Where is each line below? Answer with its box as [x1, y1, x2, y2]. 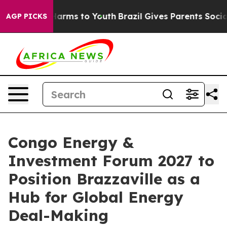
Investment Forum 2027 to [8, 151, 214, 170]
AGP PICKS [6, 12, 47, 21]
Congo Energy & [8, 133, 134, 152]
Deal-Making [8, 206, 108, 225]
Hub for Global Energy [8, 187, 183, 207]
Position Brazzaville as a [8, 169, 200, 188]
